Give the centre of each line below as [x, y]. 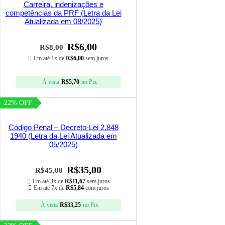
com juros [96, 188]
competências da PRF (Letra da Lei [63, 13]
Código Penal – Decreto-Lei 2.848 [63, 128]
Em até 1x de [50, 59]
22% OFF [18, 103]
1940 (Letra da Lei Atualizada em [63, 136]
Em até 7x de [49, 188]
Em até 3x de [48, 182]
